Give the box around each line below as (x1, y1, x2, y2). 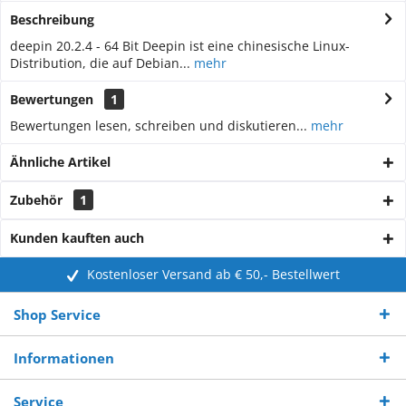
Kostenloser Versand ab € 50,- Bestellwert (86, 265, 340, 283)
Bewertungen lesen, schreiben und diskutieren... (10, 116, 307, 134)
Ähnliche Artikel (10, 152, 111, 170)
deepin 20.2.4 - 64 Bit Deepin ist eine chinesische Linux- (10, 36, 350, 54)
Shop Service (14, 304, 101, 324)
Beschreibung (10, 10, 94, 28)
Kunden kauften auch (10, 228, 144, 246)
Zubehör (10, 190, 66, 208)
